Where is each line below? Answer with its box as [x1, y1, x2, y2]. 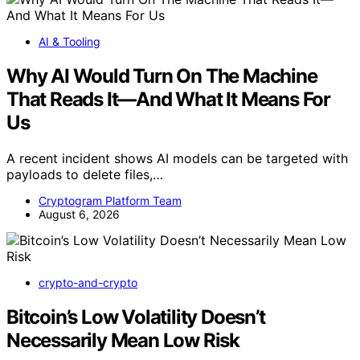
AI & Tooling [39, 35, 100, 49]
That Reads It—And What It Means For [6, 88, 330, 112]
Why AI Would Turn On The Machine [6, 64, 317, 88]
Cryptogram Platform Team [39, 194, 182, 208]
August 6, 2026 [39, 207, 120, 222]
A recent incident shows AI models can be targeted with [6, 150, 348, 167]
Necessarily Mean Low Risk [6, 329, 239, 353]
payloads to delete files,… [6, 166, 163, 183]
